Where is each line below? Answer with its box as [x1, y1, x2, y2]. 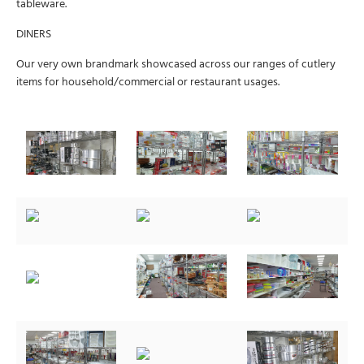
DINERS [16, 26, 51, 43]
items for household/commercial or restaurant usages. [16, 74, 279, 91]
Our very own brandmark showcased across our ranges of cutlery [16, 56, 336, 73]
